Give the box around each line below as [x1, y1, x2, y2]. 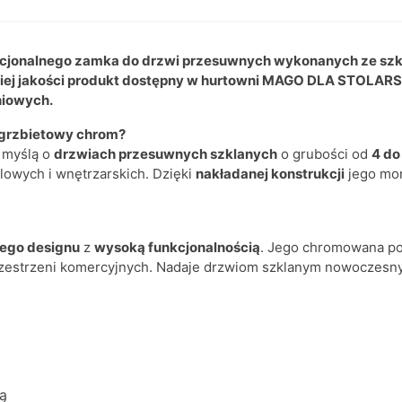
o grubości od [277, 145, 371, 163]
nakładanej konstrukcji [196, 165, 345, 183]
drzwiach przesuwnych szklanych [54, 145, 277, 163]
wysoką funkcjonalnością [94, 239, 260, 257]
